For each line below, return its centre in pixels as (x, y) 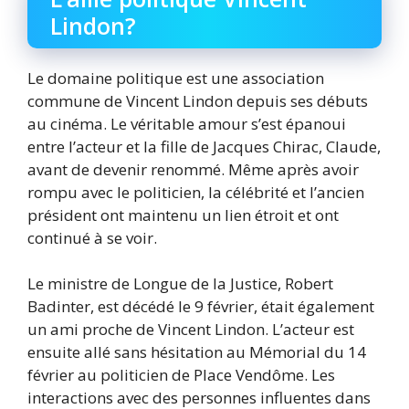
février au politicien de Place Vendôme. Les (181, 375)
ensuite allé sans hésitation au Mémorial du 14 (197, 352)
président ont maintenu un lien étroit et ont (183, 215)
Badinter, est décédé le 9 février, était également (201, 307)
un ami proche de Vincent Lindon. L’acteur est (191, 330)
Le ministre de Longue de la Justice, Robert (180, 284)
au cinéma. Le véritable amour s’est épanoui (187, 123)
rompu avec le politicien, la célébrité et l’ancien (196, 192)
